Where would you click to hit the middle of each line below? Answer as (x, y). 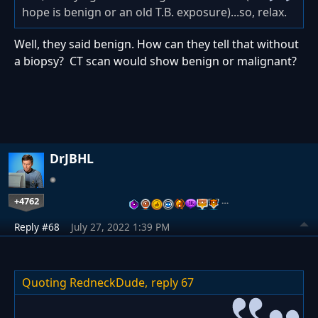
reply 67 (172, 282)
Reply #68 (37, 226)
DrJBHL (72, 158)
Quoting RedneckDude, (85, 282)
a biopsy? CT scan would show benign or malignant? (155, 61)
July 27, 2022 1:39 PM (120, 226)
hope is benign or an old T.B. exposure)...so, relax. (156, 12)
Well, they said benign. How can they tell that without (157, 44)
